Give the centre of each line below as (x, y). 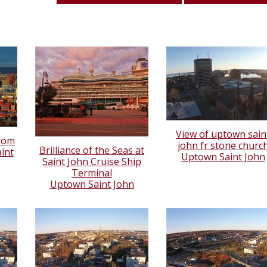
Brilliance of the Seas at (92, 150)
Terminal (92, 173)
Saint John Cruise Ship (92, 161)
